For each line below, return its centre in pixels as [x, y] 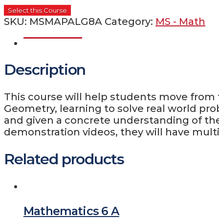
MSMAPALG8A [66, 21]
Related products [64, 159]
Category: [130, 21]
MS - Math [180, 21]
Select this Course [37, 10]
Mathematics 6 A [71, 211]
